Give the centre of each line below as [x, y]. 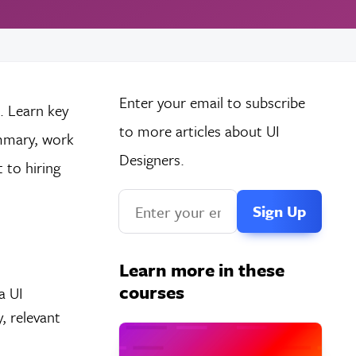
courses [151, 292]
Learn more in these [201, 270]
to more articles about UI [199, 131]
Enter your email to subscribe [212, 103]
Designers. [151, 160]
